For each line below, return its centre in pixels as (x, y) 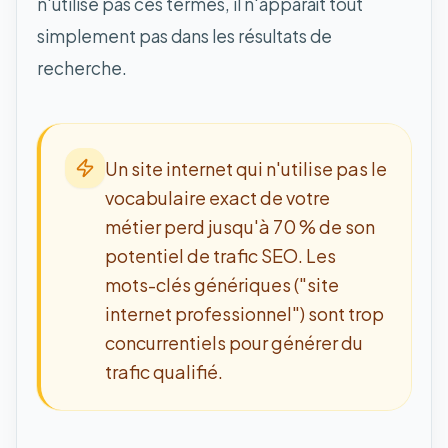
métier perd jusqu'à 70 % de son (240, 226)
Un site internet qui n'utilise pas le (246, 168)
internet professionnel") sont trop (244, 313)
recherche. (82, 67)
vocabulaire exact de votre (217, 197)
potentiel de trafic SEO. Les (220, 255)
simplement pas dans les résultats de (184, 35)
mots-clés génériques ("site (222, 284)
